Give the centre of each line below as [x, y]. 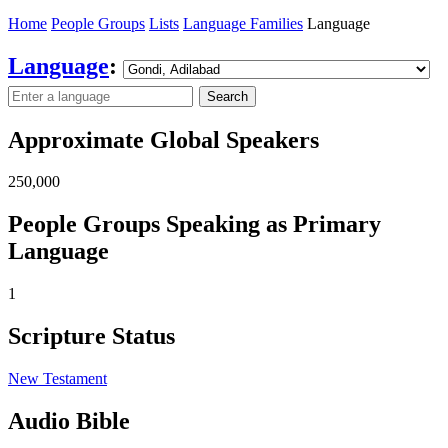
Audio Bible [69, 420]
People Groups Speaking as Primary [194, 224]
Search [227, 96]
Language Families [243, 23]
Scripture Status [91, 336]
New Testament [57, 379]
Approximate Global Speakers [163, 139]
